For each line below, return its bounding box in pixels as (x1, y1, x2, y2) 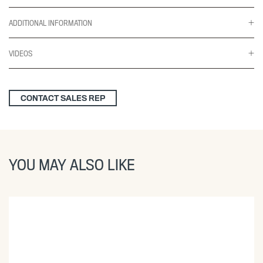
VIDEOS (9, 48, 32, 58)
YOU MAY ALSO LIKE (9, 154, 135, 174)
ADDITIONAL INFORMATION (9, 18, 92, 28)
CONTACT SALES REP (21, 93, 105, 103)
